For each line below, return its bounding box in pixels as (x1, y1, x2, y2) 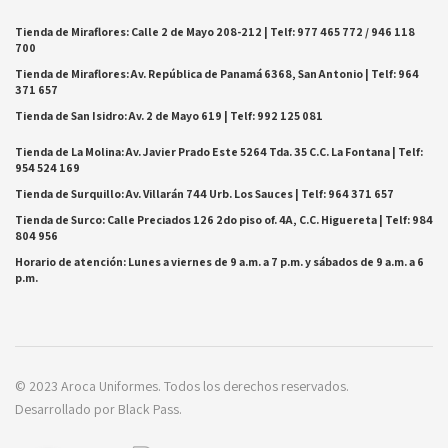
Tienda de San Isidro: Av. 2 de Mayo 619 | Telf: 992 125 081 (15, 108, 323, 124)
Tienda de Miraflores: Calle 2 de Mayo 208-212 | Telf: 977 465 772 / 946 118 (15, 24, 415, 40)
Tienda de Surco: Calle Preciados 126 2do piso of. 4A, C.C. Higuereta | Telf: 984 (15, 212, 433, 228)
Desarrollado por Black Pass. (15, 400, 182, 419)
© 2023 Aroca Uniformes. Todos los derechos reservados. (15, 377, 349, 396)
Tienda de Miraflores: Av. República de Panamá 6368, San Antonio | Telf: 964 (15, 66, 419, 82)
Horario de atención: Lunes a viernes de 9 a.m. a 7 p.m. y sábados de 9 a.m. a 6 (15, 254, 424, 270)
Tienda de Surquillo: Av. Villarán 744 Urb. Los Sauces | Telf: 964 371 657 (15, 186, 394, 202)
